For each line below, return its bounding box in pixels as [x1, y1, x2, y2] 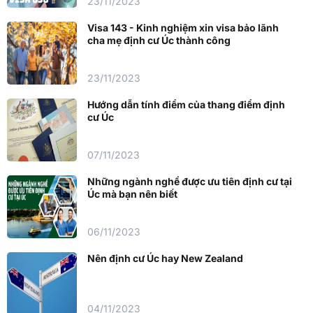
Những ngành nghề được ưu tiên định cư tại [87, 175, 292, 187]
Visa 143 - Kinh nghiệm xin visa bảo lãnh [87, 21, 279, 34]
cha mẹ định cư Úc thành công [87, 34, 231, 46]
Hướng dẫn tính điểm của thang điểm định [87, 98, 285, 110]
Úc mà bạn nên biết [87, 187, 177, 200]
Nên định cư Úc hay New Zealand [87, 252, 243, 264]
